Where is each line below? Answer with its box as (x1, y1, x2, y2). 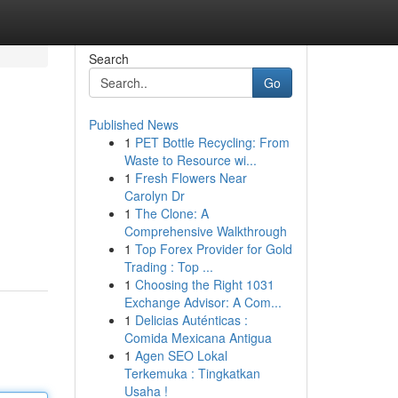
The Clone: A (134, 204, 209, 222)
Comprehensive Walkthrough (123, 222, 287, 240)
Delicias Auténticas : (134, 311, 248, 329)
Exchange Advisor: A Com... (123, 293, 282, 311)
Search (88, 50, 129, 68)
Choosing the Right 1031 (134, 275, 275, 293)
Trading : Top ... (123, 258, 213, 275)
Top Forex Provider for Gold (134, 240, 292, 258)
